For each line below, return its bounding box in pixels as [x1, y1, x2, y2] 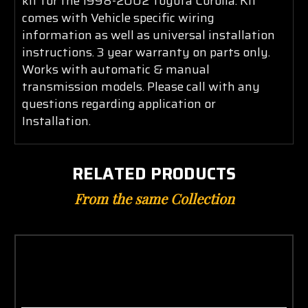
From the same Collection [74, 188, 234, 208]
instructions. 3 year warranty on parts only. [22, 42, 270, 62]
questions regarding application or [22, 93, 216, 113]
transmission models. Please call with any [22, 76, 260, 96]
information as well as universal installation [22, 25, 275, 45]
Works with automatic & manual [22, 59, 210, 79]
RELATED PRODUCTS [71, 160, 236, 187]
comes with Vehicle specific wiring [22, 8, 214, 27]
